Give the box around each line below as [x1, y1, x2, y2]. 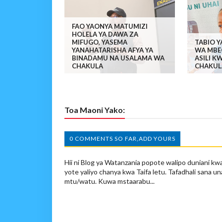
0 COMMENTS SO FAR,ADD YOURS [69, 135, 175, 143]
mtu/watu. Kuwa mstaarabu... [64, 177, 155, 186]
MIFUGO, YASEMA [71, 38, 127, 47]
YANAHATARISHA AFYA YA [71, 46, 153, 55]
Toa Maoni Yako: [64, 105, 125, 115]
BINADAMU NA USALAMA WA [71, 54, 165, 62]
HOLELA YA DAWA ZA [71, 30, 138, 39]
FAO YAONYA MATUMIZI [71, 22, 148, 31]
